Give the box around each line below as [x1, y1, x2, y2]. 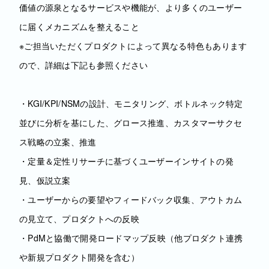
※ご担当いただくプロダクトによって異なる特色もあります [19, 40, 247, 52]
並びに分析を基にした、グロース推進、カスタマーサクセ [19, 116, 243, 128]
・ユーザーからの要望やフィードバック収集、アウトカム [19, 193, 243, 205]
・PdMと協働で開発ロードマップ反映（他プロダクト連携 [19, 232, 243, 244]
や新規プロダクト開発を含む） [19, 251, 139, 263]
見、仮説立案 [19, 174, 71, 186]
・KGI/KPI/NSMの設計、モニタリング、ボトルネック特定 [19, 97, 243, 109]
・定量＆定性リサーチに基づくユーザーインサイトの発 [19, 155, 234, 167]
